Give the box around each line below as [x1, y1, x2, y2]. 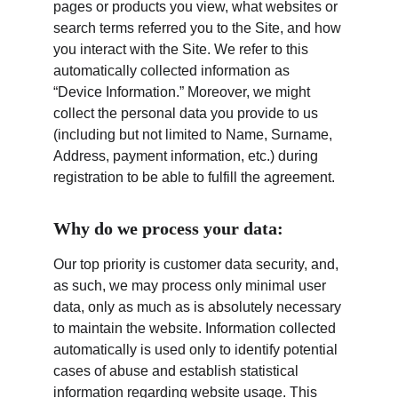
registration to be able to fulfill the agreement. [53, 170, 335, 185]
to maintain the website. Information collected [53, 321, 339, 336]
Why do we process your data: [53, 219, 283, 238]
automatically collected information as [53, 63, 293, 78]
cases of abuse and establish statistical [53, 363, 302, 378]
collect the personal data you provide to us [53, 106, 322, 121]
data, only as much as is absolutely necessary [53, 299, 345, 314]
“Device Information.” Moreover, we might [53, 84, 314, 99]
